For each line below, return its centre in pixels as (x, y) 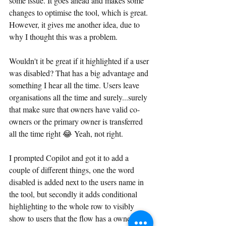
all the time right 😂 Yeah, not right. (66, 133)
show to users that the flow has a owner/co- (77, 218)
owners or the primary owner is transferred (77, 121)
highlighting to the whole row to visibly (73, 206)
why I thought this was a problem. (63, 37)
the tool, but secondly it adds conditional (74, 194)
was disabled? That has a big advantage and (80, 73)
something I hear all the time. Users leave (75, 85)
